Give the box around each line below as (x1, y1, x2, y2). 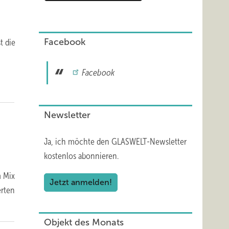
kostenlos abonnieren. (44, 151, 119, 161)
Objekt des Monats (44, 217, 124, 227)
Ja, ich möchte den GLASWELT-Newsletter (44, 136, 187, 147)
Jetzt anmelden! (50, 178, 112, 187)
